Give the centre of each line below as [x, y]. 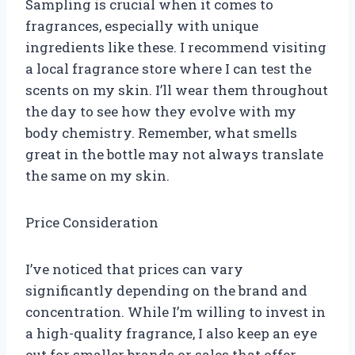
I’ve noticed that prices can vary [134, 269]
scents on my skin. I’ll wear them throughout [177, 90]
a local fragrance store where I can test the [168, 68]
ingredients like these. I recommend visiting [176, 47]
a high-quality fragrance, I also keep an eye [171, 333]
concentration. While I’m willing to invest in [176, 311]
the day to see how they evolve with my [161, 111]
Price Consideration [92, 222]
